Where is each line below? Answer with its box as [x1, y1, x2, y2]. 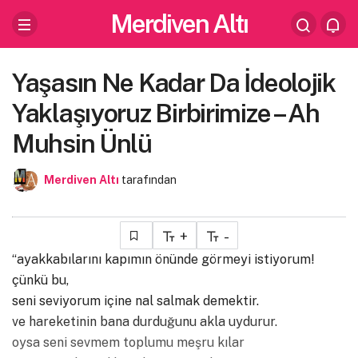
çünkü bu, [12, 272, 69, 288]
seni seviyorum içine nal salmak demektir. [12, 293, 259, 308]
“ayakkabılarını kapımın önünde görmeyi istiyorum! [12, 252, 315, 267]
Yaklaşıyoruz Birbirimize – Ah [12, 98, 320, 128]
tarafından [121, 173, 177, 186]
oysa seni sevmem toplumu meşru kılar [12, 335, 245, 350]
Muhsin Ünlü [12, 129, 152, 158]
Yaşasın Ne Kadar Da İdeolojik [12, 68, 336, 97]
